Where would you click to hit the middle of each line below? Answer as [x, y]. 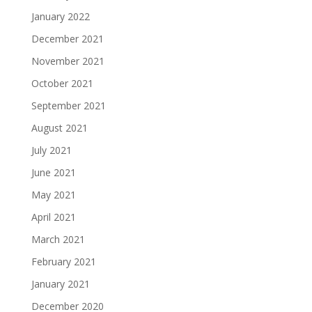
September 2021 [68, 106]
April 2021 [53, 217]
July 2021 [51, 150]
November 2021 [68, 61]
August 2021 [59, 128]
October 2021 [62, 83]
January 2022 [60, 16]
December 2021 [67, 39]
